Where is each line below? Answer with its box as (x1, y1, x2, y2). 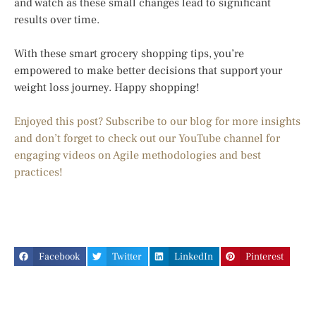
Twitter (112, 250, 142, 263)
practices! (14, 164, 63, 179)
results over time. (14, 12, 99, 27)
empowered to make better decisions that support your (14, 63, 282, 78)
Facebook (39, 250, 80, 263)
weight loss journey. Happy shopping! (14, 80, 200, 95)
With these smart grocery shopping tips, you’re (14, 46, 244, 61)
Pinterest (245, 250, 284, 263)
